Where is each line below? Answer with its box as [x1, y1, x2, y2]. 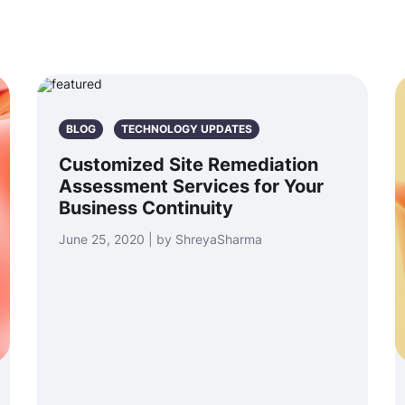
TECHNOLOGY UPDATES [121, 122, 252, 136]
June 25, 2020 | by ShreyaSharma [59, 231, 262, 247]
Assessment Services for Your [59, 175, 324, 197]
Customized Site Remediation [59, 154, 318, 175]
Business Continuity [59, 197, 233, 219]
